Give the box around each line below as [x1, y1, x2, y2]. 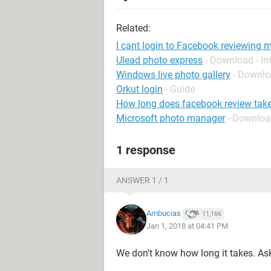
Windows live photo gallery [116, 69, 230, 80]
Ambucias [146, 209, 181, 218]
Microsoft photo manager [116, 113, 225, 124]
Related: [116, 22, 151, 34]
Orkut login [116, 83, 163, 95]
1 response [116, 143, 175, 157]
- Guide [165, 83, 195, 95]
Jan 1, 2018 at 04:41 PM [146, 221, 228, 230]
